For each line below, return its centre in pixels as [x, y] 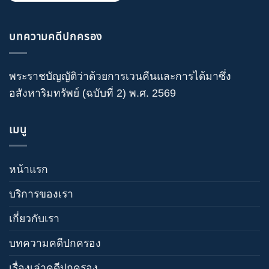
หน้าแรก [29, 169]
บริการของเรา [41, 194]
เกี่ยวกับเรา [34, 218]
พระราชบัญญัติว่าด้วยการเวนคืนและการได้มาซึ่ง [120, 77]
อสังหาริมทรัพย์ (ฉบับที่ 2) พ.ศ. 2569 [92, 93]
